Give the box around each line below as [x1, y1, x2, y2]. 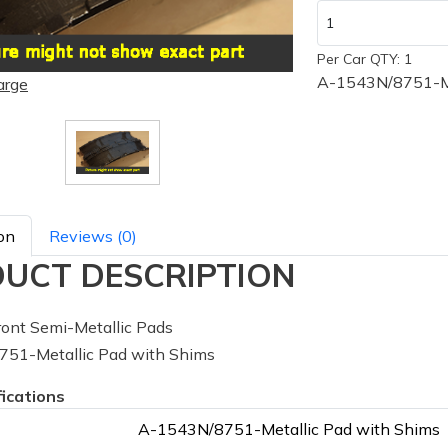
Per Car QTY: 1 [316, 50, 412, 68]
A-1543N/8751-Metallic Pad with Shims [138, 418, 440, 439]
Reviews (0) [49, 225, 137, 246]
